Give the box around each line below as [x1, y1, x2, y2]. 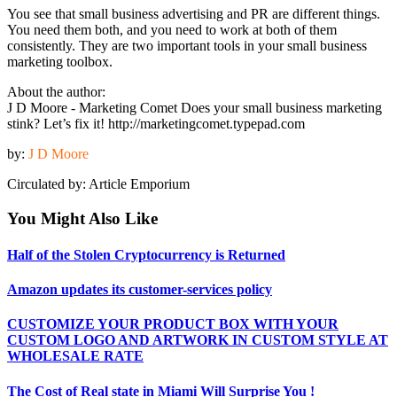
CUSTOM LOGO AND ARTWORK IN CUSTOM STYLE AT [7, 332, 388, 348]
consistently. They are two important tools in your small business [7, 37, 367, 53]
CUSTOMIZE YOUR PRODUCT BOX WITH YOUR [7, 316, 339, 332]
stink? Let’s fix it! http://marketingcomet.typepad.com [7, 115, 305, 131]
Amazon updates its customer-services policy [7, 282, 272, 298]
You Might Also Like [7, 208, 158, 228]
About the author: [7, 83, 105, 99]
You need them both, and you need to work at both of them [7, 21, 337, 37]
